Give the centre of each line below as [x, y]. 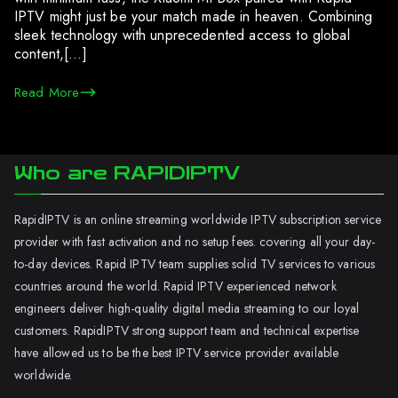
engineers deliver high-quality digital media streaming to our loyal [187, 308]
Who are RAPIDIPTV [127, 173]
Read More [47, 92]
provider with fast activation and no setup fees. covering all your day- [195, 242]
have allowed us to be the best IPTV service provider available [177, 353]
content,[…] [51, 53]
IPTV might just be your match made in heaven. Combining [194, 16]
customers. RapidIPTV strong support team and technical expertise [187, 330]
